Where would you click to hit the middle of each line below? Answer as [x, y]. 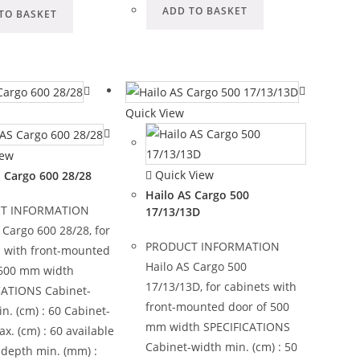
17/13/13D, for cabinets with [221, 286]
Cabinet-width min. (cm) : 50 [221, 346]
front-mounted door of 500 [217, 306]
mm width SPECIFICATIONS [217, 326]
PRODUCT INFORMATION [212, 246]
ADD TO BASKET [205, 10]
